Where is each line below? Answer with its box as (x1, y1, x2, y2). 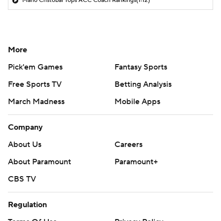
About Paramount (8, 156, 71, 167)
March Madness (8, 96, 65, 107)
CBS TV (8, 174, 36, 184)
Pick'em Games (8, 62, 63, 72)
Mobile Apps (114, 96, 160, 107)
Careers (114, 139, 143, 149)
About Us (8, 139, 41, 149)
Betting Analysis (114, 79, 172, 89)
